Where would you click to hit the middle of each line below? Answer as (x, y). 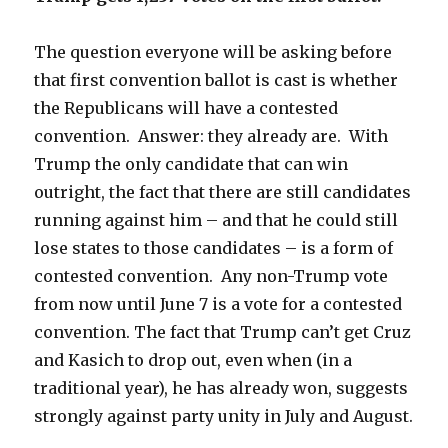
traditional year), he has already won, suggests (221, 387)
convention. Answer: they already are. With (211, 135)
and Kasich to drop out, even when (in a (193, 359)
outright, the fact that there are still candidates (223, 191)
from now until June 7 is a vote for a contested (218, 303)
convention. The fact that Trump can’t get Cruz (223, 331)
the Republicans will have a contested (186, 107)
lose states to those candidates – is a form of (214, 247)
